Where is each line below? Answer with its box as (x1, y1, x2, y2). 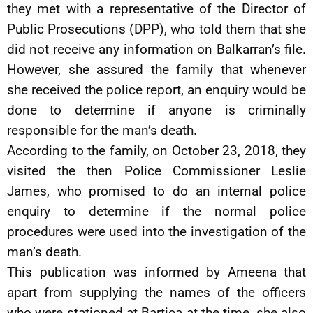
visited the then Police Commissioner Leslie (7, 163, 306, 179)
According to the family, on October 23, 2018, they (7, 143, 306, 159)
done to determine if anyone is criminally (7, 102, 306, 118)
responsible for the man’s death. (7, 122, 197, 138)
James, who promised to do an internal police (7, 183, 306, 199)
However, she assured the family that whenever (7, 61, 306, 78)
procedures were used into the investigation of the (7, 224, 306, 240)
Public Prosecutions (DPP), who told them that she (7, 21, 306, 37)
